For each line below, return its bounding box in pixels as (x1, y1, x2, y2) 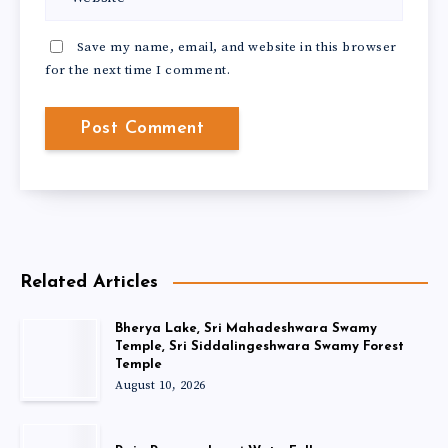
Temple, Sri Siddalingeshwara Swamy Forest (115, 339, 404, 353)
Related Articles (20, 272, 158, 292)
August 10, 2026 (115, 377, 206, 393)
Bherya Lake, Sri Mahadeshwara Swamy (115, 321, 377, 335)
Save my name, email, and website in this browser (76, 38, 397, 55)
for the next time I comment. (45, 61, 230, 78)
